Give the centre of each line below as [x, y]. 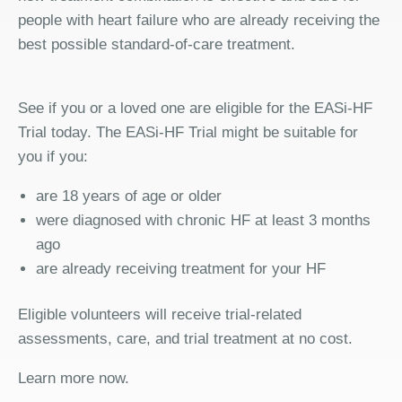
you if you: [53, 157]
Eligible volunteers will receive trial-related [160, 314]
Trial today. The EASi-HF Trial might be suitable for [188, 132]
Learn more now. [74, 378]
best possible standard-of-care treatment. [157, 44]
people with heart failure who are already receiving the [199, 20]
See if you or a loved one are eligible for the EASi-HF [195, 108]
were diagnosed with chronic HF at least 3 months [203, 220]
